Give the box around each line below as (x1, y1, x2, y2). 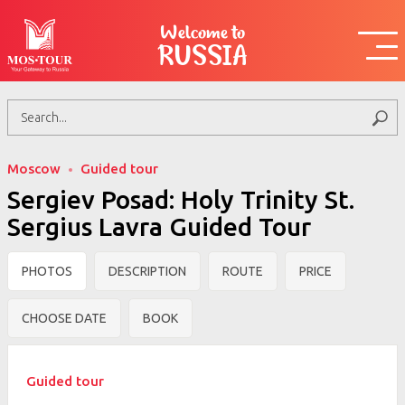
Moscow (7, 161, 61, 177)
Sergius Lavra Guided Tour (7, 212, 311, 241)
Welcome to (160, 25, 245, 45)
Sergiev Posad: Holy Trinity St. (7, 185, 354, 214)
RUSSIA (158, 47, 247, 73)
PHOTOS (22, 264, 72, 279)
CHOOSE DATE (22, 311, 107, 326)
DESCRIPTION (108, 264, 186, 279)
